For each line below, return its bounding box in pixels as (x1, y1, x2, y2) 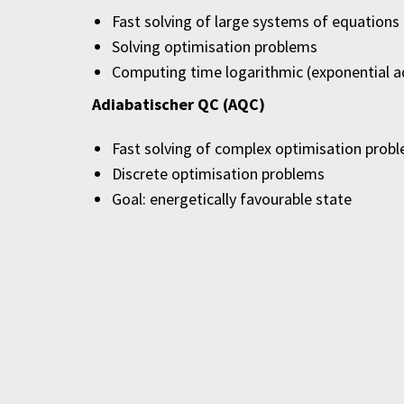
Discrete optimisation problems (111, 163, 325, 184)
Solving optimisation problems (111, 36, 317, 57)
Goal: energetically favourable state (111, 188, 352, 209)
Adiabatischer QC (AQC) (92, 94, 265, 115)
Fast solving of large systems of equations (111, 11, 399, 32)
